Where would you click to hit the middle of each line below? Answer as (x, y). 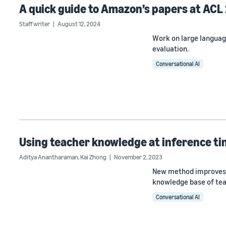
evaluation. (171, 49)
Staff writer (35, 24)
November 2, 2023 (138, 157)
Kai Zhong (93, 157)
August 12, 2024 (79, 24)
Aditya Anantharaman (49, 157)
